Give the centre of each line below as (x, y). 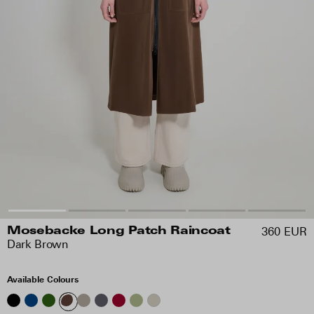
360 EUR (284, 232)
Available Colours (43, 279)
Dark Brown (37, 244)
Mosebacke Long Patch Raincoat (119, 231)
